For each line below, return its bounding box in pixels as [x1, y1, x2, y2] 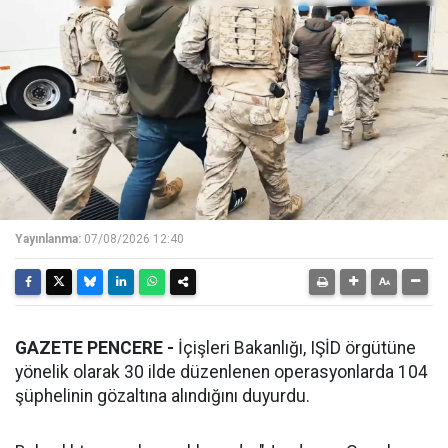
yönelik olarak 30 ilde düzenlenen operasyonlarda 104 [15, 362, 428, 383]
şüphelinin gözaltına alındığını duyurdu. [15, 386, 310, 407]
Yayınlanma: [15, 232, 81, 247]
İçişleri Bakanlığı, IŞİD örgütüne [174, 338, 416, 359]
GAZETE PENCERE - [15, 338, 174, 359]
